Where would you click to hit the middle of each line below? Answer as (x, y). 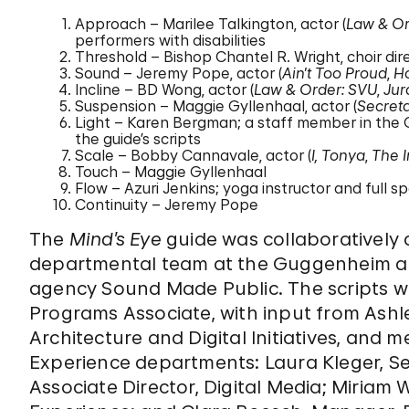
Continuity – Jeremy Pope (167, 204)
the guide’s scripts (138, 139)
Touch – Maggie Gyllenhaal (171, 172)
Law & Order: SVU (315, 89)
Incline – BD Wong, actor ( (164, 89)
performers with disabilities (170, 40)
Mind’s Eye (115, 239)
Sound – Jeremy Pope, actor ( (178, 73)
